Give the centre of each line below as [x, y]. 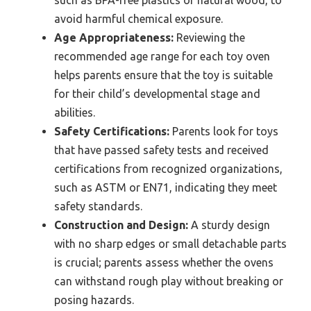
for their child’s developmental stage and [157, 94]
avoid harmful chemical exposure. [138, 19]
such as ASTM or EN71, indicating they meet [166, 188]
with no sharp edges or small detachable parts [170, 244]
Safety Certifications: [112, 132]
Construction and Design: [121, 225]
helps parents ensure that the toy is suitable [163, 75]
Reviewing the [209, 38]
